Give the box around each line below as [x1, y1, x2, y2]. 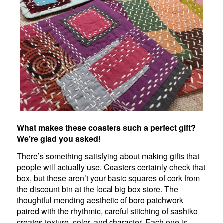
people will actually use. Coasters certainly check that [17, 161, 206, 173]
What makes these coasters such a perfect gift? [17, 121, 196, 133]
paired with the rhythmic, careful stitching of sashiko [17, 205, 198, 217]
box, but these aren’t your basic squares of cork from [17, 172, 200, 184]
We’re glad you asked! [17, 132, 101, 144]
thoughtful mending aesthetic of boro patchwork [17, 194, 184, 206]
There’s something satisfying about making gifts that [17, 150, 200, 162]
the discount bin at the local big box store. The [17, 183, 179, 195]
